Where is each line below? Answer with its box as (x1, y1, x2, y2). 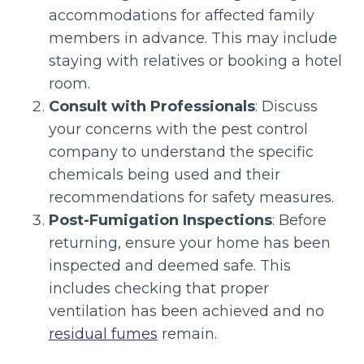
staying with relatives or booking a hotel (49, 52, 342, 71)
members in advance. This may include (49, 29, 337, 48)
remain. (158, 325, 217, 344)
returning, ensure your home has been (49, 234, 331, 253)
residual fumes (49, 325, 158, 344)
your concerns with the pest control (49, 120, 308, 139)
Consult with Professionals (49, 97, 255, 116)
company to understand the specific (49, 143, 314, 162)
